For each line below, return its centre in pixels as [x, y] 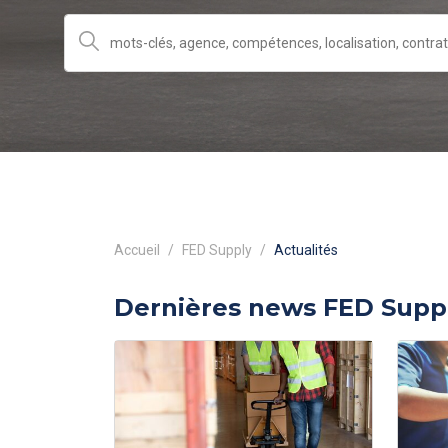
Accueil [137, 250]
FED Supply [217, 250]
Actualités [306, 250]
